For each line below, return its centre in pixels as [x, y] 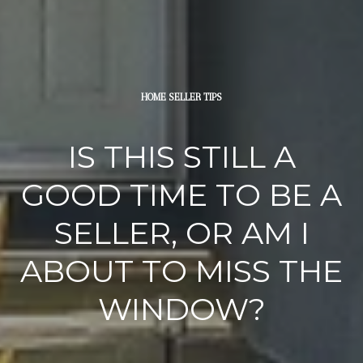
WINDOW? [181, 309]
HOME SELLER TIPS [181, 97]
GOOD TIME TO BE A [181, 195]
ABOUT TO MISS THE [181, 271]
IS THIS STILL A [181, 157]
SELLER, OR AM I [181, 233]
